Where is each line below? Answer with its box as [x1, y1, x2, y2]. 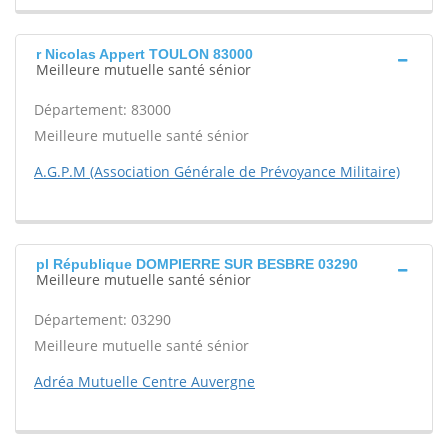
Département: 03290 [34, 310, 171, 329]
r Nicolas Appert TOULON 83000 [36, 46, 253, 62]
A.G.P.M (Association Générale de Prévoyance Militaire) [34, 162, 400, 181]
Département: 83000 [34, 100, 171, 119]
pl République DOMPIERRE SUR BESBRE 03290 [36, 256, 358, 272]
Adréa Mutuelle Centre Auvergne [34, 372, 255, 391]
